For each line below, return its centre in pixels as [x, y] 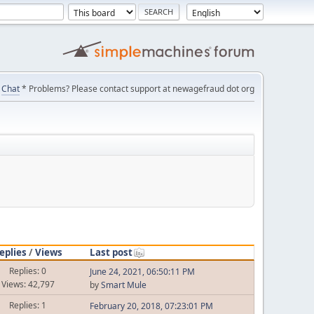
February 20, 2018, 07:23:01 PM [151, 306]
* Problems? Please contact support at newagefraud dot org [137, 89]
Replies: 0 [28, 271]
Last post [111, 252]
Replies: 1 [28, 305]
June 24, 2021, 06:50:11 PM [142, 272]
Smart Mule [123, 285]
